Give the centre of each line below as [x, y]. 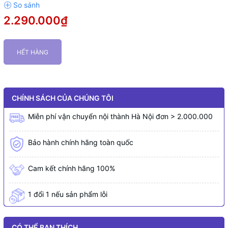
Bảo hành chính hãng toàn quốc [81, 142]
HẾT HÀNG [33, 52]
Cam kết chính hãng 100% [72, 168]
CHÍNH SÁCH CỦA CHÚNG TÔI [63, 98]
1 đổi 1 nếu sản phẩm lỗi [68, 194]
